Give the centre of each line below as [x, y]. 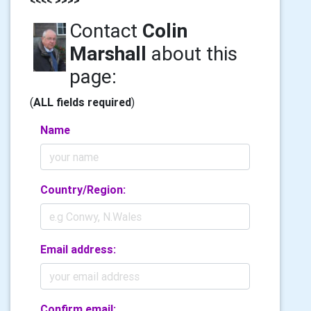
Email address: [78, 249]
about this [192, 53]
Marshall [108, 53]
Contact [106, 30]
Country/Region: [83, 189]
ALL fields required [82, 102]
